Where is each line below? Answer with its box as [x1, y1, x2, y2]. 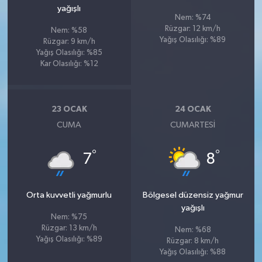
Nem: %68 [174, 226, 211, 235]
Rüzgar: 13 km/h [41, 225, 97, 233]
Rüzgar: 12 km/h [165, 25, 221, 33]
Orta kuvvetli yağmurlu [26, 191, 112, 200]
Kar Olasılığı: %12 [40, 60, 98, 68]
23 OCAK [51, 105, 87, 113]
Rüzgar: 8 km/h [167, 237, 219, 246]
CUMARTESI [170, 120, 216, 130]
